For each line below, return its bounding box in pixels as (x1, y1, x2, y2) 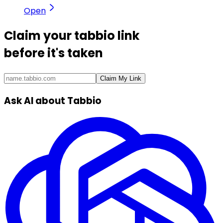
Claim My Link (100, 74, 141, 82)
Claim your (4, 27, 74, 44)
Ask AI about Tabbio (4, 94, 102, 108)
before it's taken (4, 44, 103, 61)
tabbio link (74, 27, 139, 44)
